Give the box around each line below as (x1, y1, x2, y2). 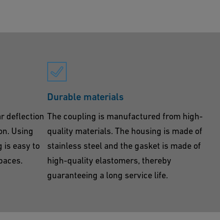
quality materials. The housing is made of (47, 126, 202, 136)
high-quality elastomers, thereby (47, 155, 171, 165)
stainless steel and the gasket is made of (47, 140, 201, 151)
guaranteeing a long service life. (47, 170, 168, 180)
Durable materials (47, 91, 124, 103)
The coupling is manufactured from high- (47, 111, 203, 121)
